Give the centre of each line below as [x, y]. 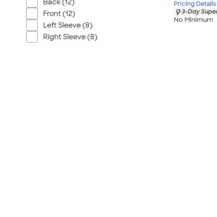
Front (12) [59, 14]
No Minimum [194, 19]
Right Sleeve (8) [70, 37]
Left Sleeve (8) [68, 25]
